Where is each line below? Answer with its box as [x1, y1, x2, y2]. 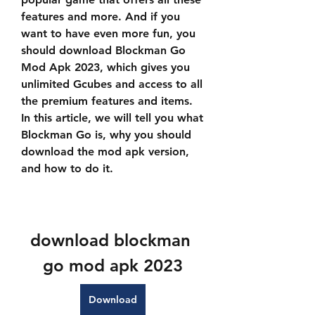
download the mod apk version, [21, 145, 189, 158]
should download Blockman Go [21, 44, 186, 57]
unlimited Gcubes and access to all [21, 77, 202, 91]
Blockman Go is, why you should [21, 128, 191, 141]
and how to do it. [21, 162, 113, 175]
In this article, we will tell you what [21, 111, 203, 124]
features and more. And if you [21, 10, 180, 23]
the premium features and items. [21, 94, 193, 108]
